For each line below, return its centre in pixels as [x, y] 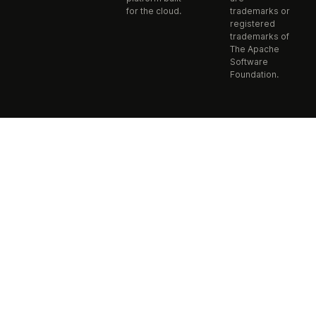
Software [249, 62]
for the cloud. [153, 11]
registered [252, 24]
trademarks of [259, 37]
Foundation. [254, 75]
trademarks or [260, 11]
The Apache [254, 49]
